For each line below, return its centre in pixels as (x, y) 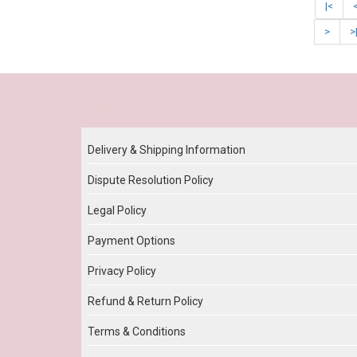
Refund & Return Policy (145, 302)
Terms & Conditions (137, 332)
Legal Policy (117, 211)
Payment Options (131, 241)
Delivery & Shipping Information (167, 150)
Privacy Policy (122, 271)
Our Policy (113, 106)
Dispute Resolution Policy (151, 180)
